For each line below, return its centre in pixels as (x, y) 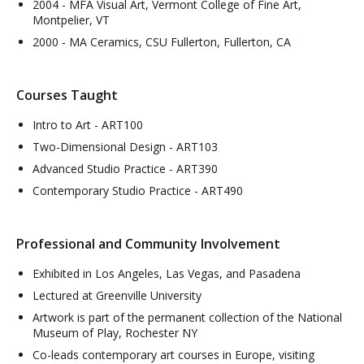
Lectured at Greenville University (117, 295)
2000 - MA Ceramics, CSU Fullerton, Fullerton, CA (162, 42)
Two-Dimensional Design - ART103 (125, 147)
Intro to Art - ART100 (88, 125)
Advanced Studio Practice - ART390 (125, 169)
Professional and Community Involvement (148, 243)
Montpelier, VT (71, 20)
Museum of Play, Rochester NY (115, 333)
